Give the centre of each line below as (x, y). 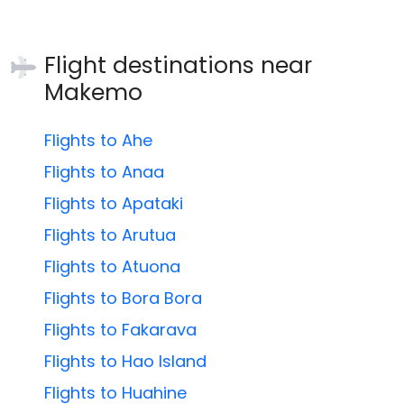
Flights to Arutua (110, 235)
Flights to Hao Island (126, 362)
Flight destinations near (179, 66)
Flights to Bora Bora (124, 298)
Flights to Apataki (114, 204)
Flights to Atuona (113, 267)
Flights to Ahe (99, 141)
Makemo (94, 93)
